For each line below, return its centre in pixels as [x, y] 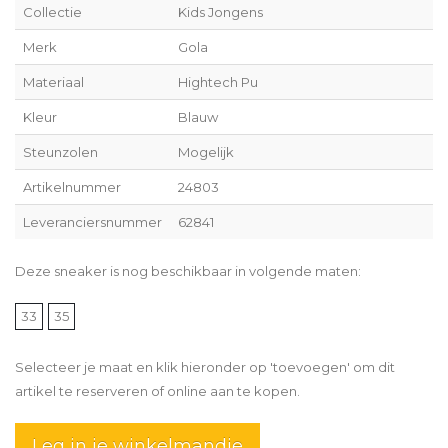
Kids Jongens [220, 11]
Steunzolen [60, 151]
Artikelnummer [72, 186]
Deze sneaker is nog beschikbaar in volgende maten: [188, 270]
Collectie [52, 11]
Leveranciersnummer [92, 221]
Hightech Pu [218, 81]
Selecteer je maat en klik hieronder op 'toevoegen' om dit [205, 366]
